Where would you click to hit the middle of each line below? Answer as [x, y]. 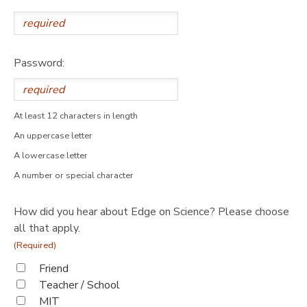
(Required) [35, 246]
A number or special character [74, 176]
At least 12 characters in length [76, 116]
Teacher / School [79, 285]
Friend [54, 269]
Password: [39, 63]
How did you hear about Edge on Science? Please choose [151, 212]
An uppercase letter [53, 136]
